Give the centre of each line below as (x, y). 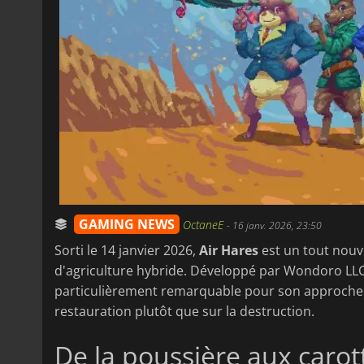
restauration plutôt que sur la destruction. (184, 311)
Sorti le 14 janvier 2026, (127, 250)
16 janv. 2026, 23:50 (277, 225)
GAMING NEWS (127, 224)
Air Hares (229, 250)
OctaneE (205, 224)
